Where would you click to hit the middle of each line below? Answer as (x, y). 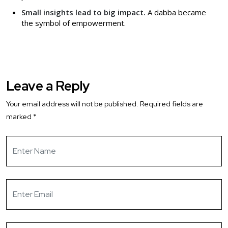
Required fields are (172, 104)
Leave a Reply (48, 86)
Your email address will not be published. (72, 104)
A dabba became (176, 12)
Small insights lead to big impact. (83, 12)
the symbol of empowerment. (74, 23)
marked (20, 116)
